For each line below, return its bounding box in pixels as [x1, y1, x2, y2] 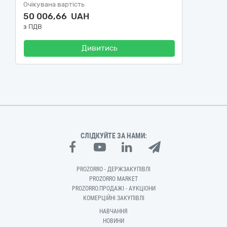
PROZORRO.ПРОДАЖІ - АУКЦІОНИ [71, 185, 156, 192]
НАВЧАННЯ [99, 208, 128, 215]
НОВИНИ [103, 217, 124, 224]
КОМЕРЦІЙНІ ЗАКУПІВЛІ [83, 195, 144, 202]
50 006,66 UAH [23, 11, 89, 21]
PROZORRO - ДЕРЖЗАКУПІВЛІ [77, 166, 150, 173]
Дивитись [81, 44, 118, 53]
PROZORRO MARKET [89, 175, 138, 182]
